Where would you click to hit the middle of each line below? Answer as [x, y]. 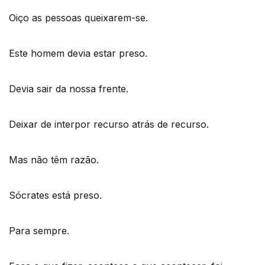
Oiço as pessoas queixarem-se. [78, 17]
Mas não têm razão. [54, 159]
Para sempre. [39, 230]
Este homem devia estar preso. [78, 53]
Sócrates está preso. [55, 195]
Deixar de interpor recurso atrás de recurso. [109, 124]
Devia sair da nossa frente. [69, 88]
